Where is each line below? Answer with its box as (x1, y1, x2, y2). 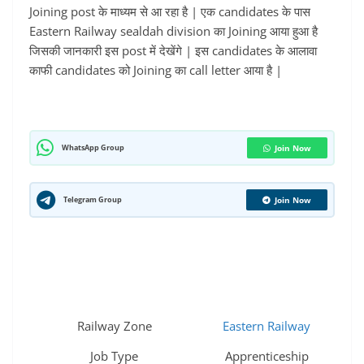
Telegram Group (63, 193, 122, 205)
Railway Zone (76, 318, 152, 334)
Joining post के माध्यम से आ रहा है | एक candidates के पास (29, 3, 310, 19)
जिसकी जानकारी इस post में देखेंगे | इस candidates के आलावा (29, 42, 317, 58)
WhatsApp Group (62, 141, 124, 153)
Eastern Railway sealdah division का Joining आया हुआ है (29, 23, 318, 39)
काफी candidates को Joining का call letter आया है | (29, 62, 282, 78)
